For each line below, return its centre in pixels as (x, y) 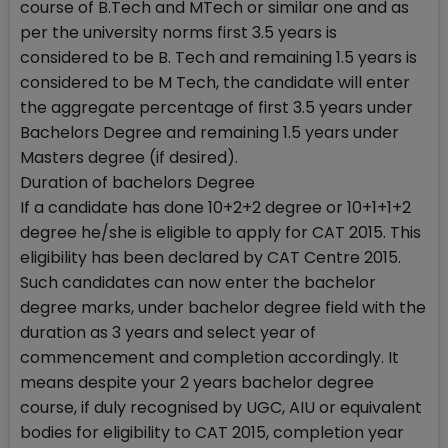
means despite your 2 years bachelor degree (197, 382)
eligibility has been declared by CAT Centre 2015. (210, 257)
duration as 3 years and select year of (168, 332)
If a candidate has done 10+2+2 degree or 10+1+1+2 (215, 207)
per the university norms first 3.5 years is (178, 32)
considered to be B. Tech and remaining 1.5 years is (218, 57)
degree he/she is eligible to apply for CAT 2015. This (220, 232)
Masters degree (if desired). (129, 157)
